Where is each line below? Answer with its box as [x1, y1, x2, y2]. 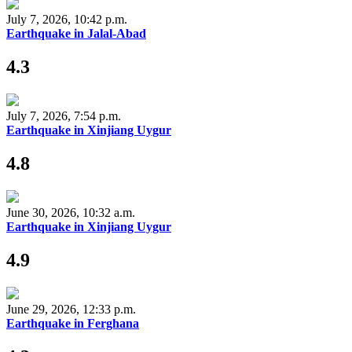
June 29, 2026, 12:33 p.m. [6, 302, 136, 316]
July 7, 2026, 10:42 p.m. [6, 13, 127, 27]
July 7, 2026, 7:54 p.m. [6, 109, 121, 123]
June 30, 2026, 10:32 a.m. [6, 206, 135, 220]
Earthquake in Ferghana [6, 316, 139, 330]
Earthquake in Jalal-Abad [6, 27, 146, 41]
